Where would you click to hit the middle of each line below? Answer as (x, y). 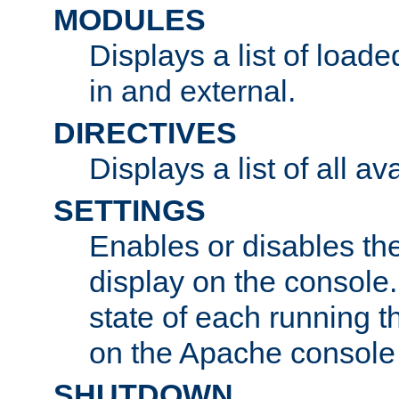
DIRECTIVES (145, 132)
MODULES (130, 19)
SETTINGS (130, 210)
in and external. (192, 90)
